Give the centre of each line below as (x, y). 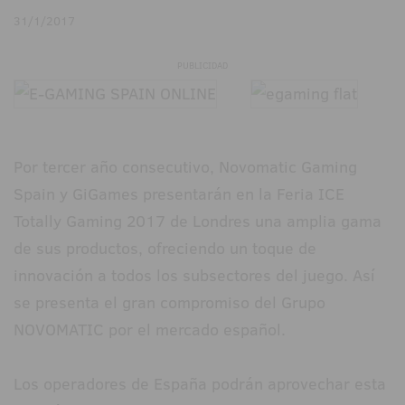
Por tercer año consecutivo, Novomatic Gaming (185, 167)
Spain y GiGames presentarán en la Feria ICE (179, 194)
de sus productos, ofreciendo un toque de (165, 249)
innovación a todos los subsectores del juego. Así (194, 276)
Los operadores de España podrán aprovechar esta (200, 384)
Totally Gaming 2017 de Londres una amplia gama (198, 221)
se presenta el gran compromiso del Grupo (170, 303)
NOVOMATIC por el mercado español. (150, 330)
